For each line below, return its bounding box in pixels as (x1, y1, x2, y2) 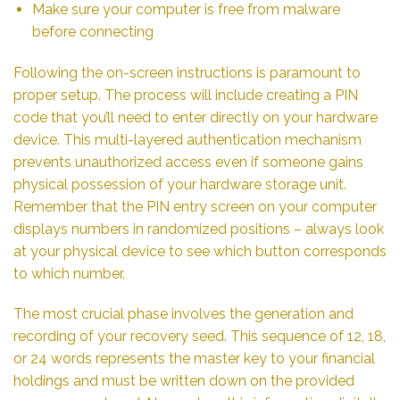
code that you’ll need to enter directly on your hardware (13, 108, 378, 126)
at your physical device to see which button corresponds (13, 242, 387, 260)
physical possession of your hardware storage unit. (13, 175, 346, 193)
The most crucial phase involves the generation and (13, 305, 354, 323)
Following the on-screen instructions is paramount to (13, 63, 361, 81)
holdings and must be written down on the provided (13, 372, 354, 390)
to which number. (13, 264, 125, 282)
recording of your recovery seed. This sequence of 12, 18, (13, 328, 386, 346)
